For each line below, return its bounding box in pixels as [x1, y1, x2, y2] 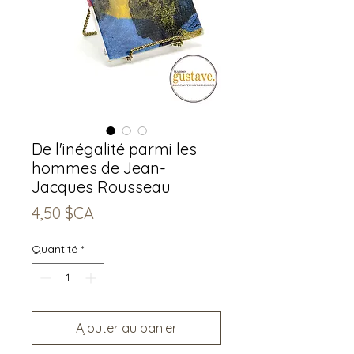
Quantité [32, 241, 77, 256]
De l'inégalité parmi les [32, 138, 197, 159]
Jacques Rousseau [32, 176, 171, 197]
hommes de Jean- [32, 157, 166, 178]
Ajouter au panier [76, 319, 177, 336]
